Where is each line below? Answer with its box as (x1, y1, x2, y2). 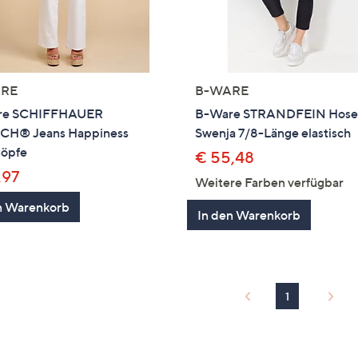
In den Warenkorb (197, 207, 301, 224)
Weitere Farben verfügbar (195, 174, 344, 191)
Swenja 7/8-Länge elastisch (195, 125, 352, 141)
